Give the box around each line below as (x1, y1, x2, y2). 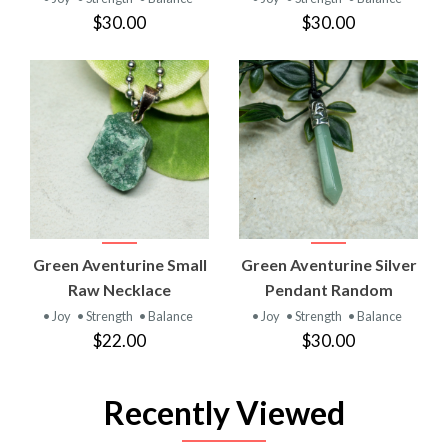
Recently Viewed (103, 392, 345, 432)
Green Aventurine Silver (240, 254, 417, 274)
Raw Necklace (68, 279, 171, 299)
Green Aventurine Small (32, 254, 207, 274)
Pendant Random (264, 279, 393, 299)
